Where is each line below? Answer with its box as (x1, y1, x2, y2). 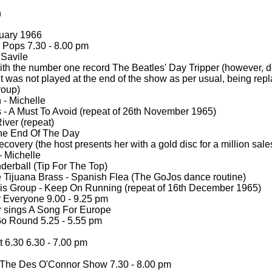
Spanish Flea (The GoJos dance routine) (69, 172, 246, 182)
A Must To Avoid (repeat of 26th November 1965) (7, 106, 216, 117)
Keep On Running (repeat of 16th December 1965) (42, 183, 261, 193)
